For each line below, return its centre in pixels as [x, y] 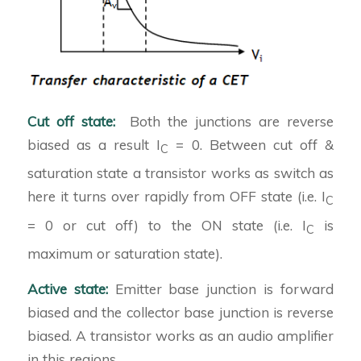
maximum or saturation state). [124, 254]
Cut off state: [78, 122]
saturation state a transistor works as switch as [180, 173]
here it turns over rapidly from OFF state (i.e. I [176, 197]
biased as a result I [94, 145]
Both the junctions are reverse [232, 122]
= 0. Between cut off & [251, 145]
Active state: [71, 288]
